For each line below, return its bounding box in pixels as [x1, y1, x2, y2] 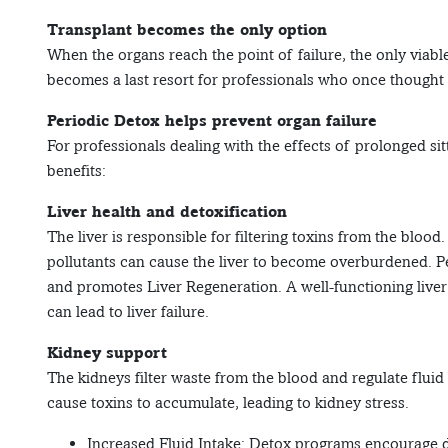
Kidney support [47, 343, 167, 363]
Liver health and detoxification [47, 202, 287, 222]
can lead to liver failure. [47, 302, 209, 322]
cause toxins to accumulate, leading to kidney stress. [47, 393, 409, 413]
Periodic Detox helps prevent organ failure [47, 111, 377, 131]
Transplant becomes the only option [47, 20, 327, 40]
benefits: [47, 161, 106, 181]
